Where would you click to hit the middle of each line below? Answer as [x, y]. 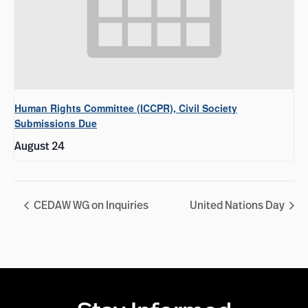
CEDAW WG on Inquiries [90, 205]
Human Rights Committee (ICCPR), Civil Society [126, 108]
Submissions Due [56, 123]
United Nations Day [238, 205]
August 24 [40, 146]
